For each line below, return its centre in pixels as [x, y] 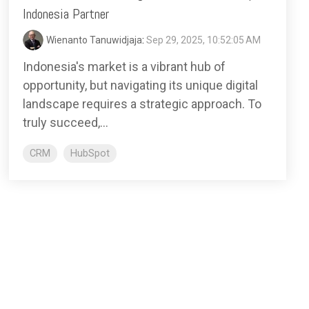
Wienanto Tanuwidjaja [94, 40]
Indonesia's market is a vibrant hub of [124, 67]
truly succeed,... [66, 123]
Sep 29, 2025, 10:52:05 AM [203, 40]
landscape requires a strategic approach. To [142, 104]
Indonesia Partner [66, 14]
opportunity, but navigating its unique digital [140, 86]
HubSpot [90, 154]
